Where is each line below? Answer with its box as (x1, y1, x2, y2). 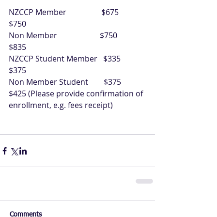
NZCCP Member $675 (9, 7, 144, 18)
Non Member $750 (9, 30, 142, 41)
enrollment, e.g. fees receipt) (9, 100, 115, 111)
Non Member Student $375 (9, 77, 146, 88)
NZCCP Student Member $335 (9, 53, 146, 64)
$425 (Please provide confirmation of (9, 88, 145, 99)
